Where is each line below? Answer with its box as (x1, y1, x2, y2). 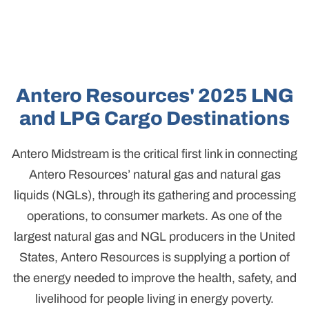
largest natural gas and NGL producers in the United (14, 229, 295, 243)
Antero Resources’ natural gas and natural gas (28, 167, 281, 181)
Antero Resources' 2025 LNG (15, 84, 294, 106)
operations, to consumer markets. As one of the (27, 208, 282, 223)
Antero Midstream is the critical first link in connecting (12, 146, 297, 161)
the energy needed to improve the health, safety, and (12, 270, 297, 285)
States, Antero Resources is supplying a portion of (19, 250, 290, 264)
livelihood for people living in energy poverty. (35, 291, 274, 306)
